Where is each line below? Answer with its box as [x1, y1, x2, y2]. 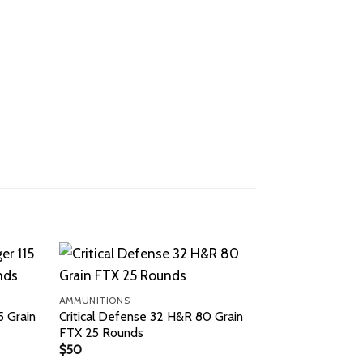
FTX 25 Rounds [58, 324, 143, 340]
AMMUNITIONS [58, 294, 130, 306]
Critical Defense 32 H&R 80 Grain [58, 308, 243, 324]
